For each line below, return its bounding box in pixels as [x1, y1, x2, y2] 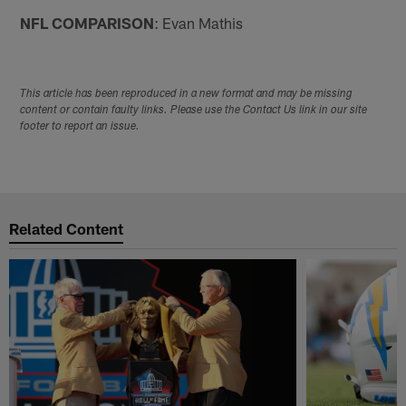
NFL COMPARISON [20, 13, 155, 32]
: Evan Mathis [154, 13, 244, 32]
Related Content [9, 219, 124, 238]
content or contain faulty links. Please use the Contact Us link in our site [20, 104, 368, 116]
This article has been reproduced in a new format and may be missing [20, 88, 353, 100]
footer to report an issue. [20, 121, 140, 132]
